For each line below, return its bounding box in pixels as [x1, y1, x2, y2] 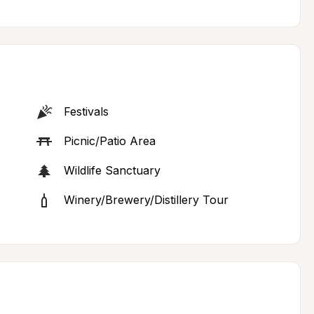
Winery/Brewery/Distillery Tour [63, 193, 228, 207]
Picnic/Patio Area [63, 134, 156, 148]
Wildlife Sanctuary [63, 163, 161, 177]
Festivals [63, 104, 109, 118]
